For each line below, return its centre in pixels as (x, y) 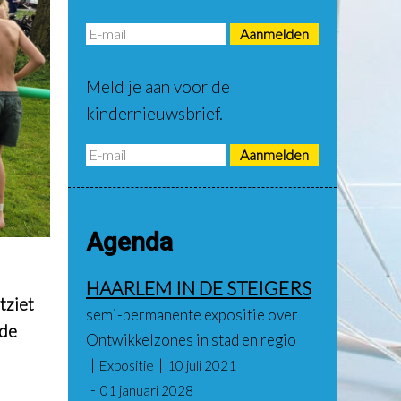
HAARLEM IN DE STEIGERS (199, 288)
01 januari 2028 (147, 390)
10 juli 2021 (202, 365)
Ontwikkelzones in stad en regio (191, 340)
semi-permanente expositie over (192, 315)
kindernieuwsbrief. (154, 113)
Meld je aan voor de (158, 86)
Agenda (129, 242)
